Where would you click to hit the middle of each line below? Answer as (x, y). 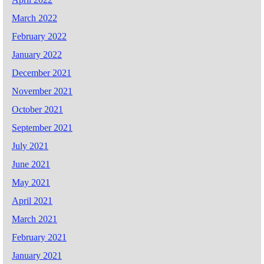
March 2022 (34, 18)
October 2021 (37, 110)
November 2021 (42, 91)
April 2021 (32, 201)
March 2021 (34, 219)
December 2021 (42, 73)
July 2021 (30, 146)
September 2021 (42, 128)
